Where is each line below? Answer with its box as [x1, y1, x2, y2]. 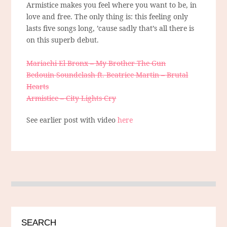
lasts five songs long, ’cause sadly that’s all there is [26, 23, 195, 33]
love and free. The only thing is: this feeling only [26, 12, 188, 22]
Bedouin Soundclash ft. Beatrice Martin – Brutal [26, 70, 188, 80]
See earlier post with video [26, 115, 118, 125]
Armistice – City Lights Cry [26, 93, 117, 103]
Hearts [26, 82, 49, 92]
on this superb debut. [26, 35, 99, 45]
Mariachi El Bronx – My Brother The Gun [26, 58, 166, 68]
